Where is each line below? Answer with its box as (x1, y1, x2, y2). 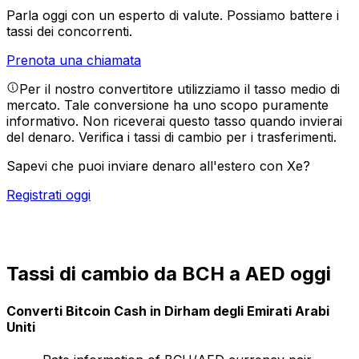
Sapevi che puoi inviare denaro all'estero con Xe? (6, 158, 310, 175)
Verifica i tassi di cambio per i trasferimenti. (79, 129, 337, 146)
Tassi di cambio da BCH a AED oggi (6, 262, 331, 286)
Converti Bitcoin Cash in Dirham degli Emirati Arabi (6, 302, 329, 319)
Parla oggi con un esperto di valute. (6, 7, 227, 24)
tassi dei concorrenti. (6, 23, 132, 40)
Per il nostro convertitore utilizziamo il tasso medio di (19, 81, 340, 98)
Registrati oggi (6, 187, 91, 204)
